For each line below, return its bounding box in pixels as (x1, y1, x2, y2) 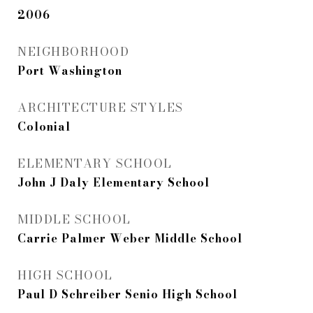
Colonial (17, 118, 71, 135)
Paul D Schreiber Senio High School (17, 286, 238, 303)
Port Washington (17, 62, 122, 79)
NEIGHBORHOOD (17, 43, 129, 61)
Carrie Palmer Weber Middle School (17, 230, 242, 247)
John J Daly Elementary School (17, 174, 210, 191)
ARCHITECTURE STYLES (17, 99, 184, 117)
